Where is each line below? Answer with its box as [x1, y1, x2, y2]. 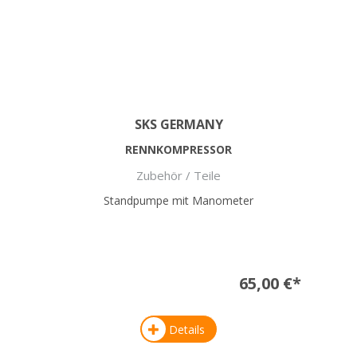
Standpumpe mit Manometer [104, 193, 253, 209]
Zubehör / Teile [136, 167, 221, 184]
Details [169, 322, 205, 338]
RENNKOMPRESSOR [125, 142, 232, 158]
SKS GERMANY [134, 116, 223, 134]
